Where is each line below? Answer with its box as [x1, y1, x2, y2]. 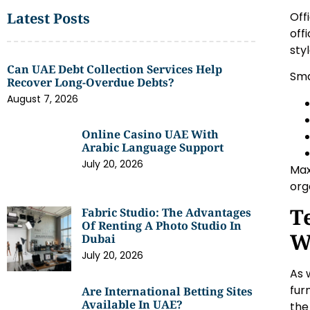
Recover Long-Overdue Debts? [7, 75, 174, 90]
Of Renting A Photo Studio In [82, 218, 242, 234]
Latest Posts [7, 9, 90, 28]
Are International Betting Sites [82, 283, 253, 299]
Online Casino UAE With [82, 127, 219, 142]
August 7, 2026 [7, 92, 78, 106]
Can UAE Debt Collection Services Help [7, 62, 222, 77]
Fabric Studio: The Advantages [82, 205, 252, 221]
